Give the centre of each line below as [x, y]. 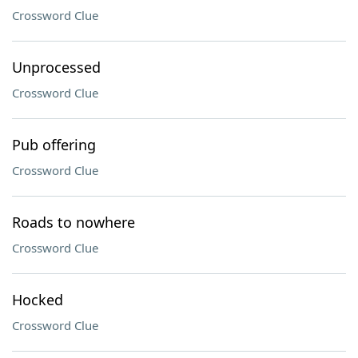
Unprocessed [56, 67]
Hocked [38, 300]
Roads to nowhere [74, 222]
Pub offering [54, 145]
